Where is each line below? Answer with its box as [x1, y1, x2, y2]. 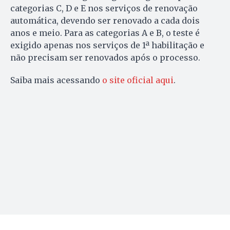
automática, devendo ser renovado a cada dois [10, 15, 200, 26]
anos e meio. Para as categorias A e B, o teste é [10, 27, 200, 38]
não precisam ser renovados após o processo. [10, 52, 200, 63]
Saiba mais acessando [10, 74, 102, 85]
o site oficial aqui [102, 74, 174, 85]
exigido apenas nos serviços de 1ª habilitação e [10, 40, 204, 50]
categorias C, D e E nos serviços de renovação [10, 3, 198, 13]
